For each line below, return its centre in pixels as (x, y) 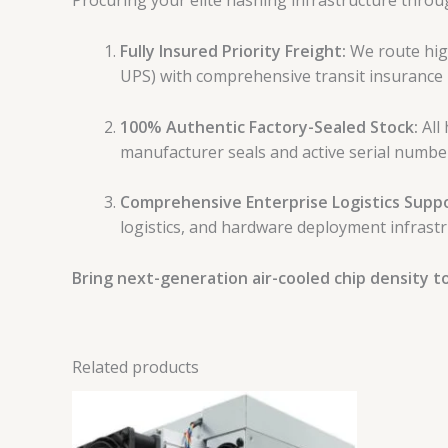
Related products (135, 366)
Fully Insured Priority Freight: (233, 50)
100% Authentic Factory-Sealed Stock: (269, 126)
